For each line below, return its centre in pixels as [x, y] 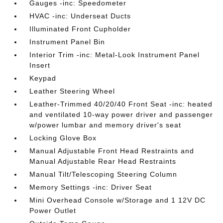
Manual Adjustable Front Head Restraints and [112, 151]
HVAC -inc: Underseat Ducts [80, 16]
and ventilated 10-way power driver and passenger [121, 114]
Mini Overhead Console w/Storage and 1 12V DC [118, 200]
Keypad [43, 78]
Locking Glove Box [63, 138]
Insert [40, 65]
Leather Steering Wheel [72, 91]
